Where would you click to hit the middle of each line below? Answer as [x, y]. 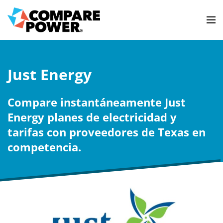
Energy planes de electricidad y [92, 117]
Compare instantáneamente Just [97, 102]
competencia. [44, 147]
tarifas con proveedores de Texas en [107, 132]
